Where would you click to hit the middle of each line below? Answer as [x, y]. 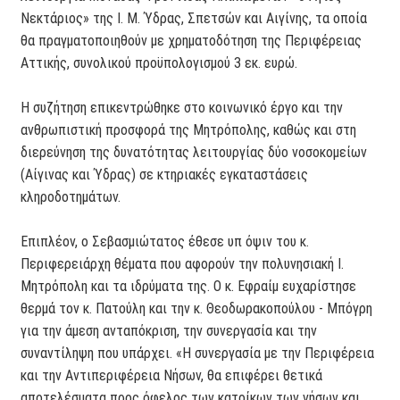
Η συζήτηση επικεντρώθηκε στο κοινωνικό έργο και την [182, 108]
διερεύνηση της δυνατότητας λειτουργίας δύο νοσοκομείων [194, 153]
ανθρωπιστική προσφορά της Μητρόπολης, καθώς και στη [189, 130]
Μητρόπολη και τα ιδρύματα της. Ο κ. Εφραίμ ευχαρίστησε [189, 287]
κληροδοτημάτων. [71, 197]
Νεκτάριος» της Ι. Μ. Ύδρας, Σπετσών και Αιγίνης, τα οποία [194, 19]
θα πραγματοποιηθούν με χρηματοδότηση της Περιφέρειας [192, 41]
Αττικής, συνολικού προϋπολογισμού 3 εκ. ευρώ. [159, 63]
